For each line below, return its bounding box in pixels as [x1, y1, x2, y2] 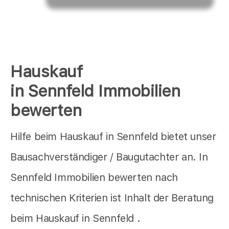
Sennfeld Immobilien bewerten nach [10, 171, 178, 184]
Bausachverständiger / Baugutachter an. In [10, 151, 208, 164]
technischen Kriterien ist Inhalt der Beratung [10, 192, 214, 204]
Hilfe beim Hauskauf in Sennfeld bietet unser [10, 130, 216, 143]
